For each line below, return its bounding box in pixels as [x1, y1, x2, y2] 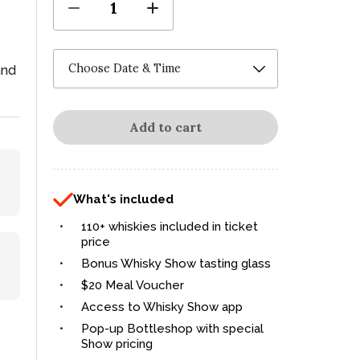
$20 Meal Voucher [81, 278, 184, 293]
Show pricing [81, 337, 153, 352]
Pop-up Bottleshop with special [81, 321, 264, 337]
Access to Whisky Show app [81, 300, 243, 315]
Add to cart [129, 119, 202, 136]
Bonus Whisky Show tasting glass [81, 256, 271, 272]
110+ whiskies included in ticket [81, 219, 258, 235]
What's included [73, 191, 174, 207]
